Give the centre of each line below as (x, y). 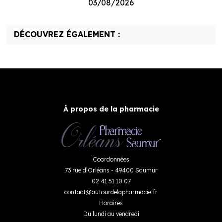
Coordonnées (111, 159)
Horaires (111, 203)
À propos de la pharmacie (111, 109)
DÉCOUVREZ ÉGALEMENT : (67, 34)
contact (75, 192)
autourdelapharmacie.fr (125, 192)
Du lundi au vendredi (111, 214)
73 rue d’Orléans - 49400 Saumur (111, 170)
